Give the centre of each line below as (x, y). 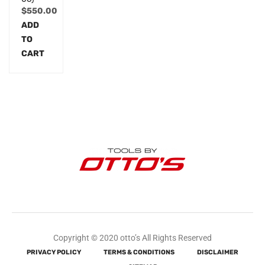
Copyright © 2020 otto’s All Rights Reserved (132, 238)
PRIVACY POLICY (54, 253)
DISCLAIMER (218, 253)
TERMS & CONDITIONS (139, 253)
